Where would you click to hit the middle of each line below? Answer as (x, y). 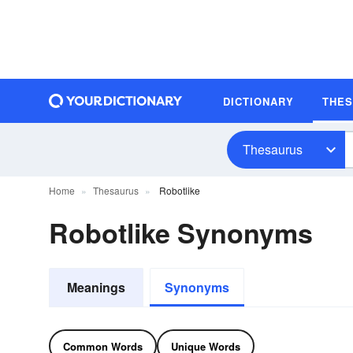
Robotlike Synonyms (181, 232)
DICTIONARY (258, 101)
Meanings (96, 287)
